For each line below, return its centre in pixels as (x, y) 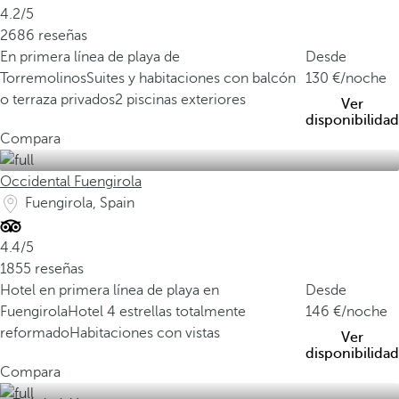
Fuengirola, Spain (80, 203)
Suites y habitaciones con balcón (191, 78)
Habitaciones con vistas (145, 333)
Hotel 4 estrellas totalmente (157, 312)
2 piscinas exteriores (180, 100)
